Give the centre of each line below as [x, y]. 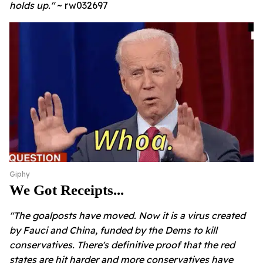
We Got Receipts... [67, 190]
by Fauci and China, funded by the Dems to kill [113, 230]
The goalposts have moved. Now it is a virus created [129, 215]
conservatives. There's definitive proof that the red [122, 245]
